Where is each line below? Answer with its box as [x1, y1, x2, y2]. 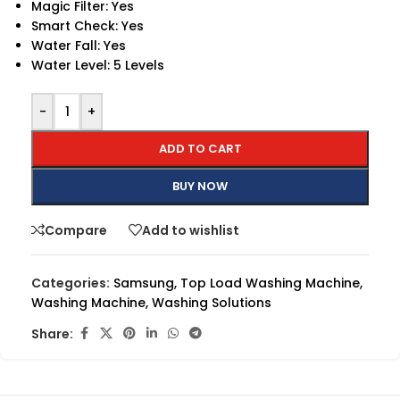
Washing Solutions [152, 294, 271, 312]
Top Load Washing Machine [180, 274, 360, 293]
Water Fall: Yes [31, 37, 126, 55]
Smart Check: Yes [31, 17, 144, 36]
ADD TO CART [158, 140, 242, 158]
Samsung [113, 274, 174, 293]
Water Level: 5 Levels [31, 56, 164, 75]
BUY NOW [172, 178, 228, 196]
